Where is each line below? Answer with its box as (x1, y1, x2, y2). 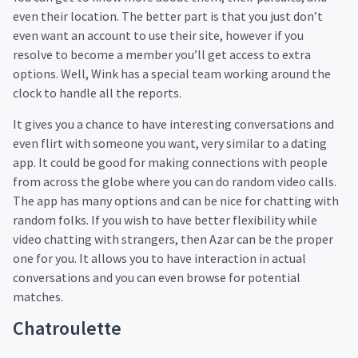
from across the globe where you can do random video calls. (13, 173, 336, 189)
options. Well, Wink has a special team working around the (13, 66, 331, 82)
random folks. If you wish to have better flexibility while (13, 211, 317, 228)
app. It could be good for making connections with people (13, 153, 328, 170)
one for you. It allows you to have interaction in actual (13, 249, 306, 266)
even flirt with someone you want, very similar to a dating (13, 134, 327, 151)
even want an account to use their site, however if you (13, 27, 304, 44)
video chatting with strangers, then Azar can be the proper (13, 230, 333, 247)
